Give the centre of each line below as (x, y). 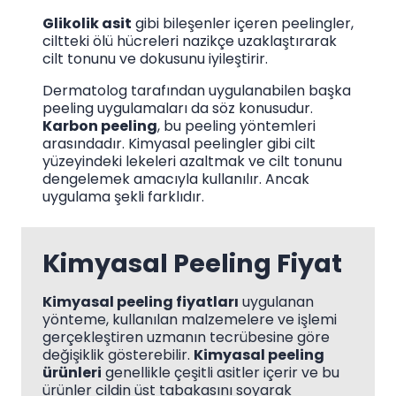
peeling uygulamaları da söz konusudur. (178, 108)
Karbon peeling (100, 126)
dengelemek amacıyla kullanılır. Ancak (176, 179)
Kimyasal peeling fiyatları (141, 302)
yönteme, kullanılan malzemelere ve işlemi (190, 320)
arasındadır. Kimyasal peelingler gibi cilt (179, 143)
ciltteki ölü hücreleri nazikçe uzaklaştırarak (190, 41)
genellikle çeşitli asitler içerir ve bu (221, 373)
